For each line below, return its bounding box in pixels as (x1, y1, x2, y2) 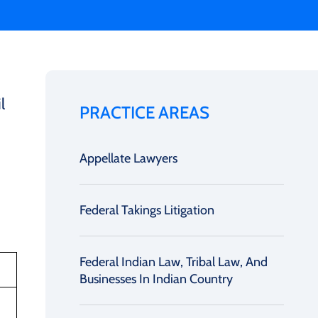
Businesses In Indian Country (79, 271, 233, 287)
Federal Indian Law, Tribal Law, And (79, 254, 268, 270)
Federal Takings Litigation (79, 202, 214, 218)
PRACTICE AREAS (79, 102, 209, 123)
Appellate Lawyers (79, 150, 177, 166)
